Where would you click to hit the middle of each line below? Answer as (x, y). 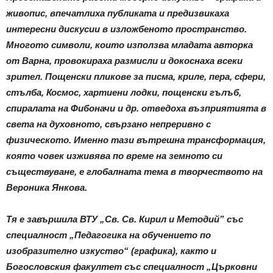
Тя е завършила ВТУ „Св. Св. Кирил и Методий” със (125, 219)
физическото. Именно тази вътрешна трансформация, (136, 140)
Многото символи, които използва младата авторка (129, 44)
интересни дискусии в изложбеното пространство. (126, 29)
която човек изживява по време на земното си (114, 155)
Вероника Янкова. (47, 187)
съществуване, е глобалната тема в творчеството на (134, 171)
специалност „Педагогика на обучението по (108, 235)
